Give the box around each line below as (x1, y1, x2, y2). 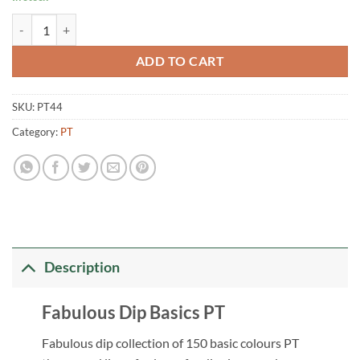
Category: (12, 125, 60, 138)
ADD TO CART (135, 54, 225, 69)
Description (44, 259, 121, 276)
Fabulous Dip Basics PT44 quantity (11, 15, 184, 30)
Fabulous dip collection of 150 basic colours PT (41, 335, 299, 351)
